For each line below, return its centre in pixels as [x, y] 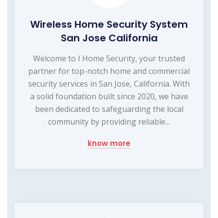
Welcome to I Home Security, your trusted [109, 58]
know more [109, 143]
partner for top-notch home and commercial [109, 71]
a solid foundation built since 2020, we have [109, 96]
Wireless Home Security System [109, 24]
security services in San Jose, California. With [109, 83]
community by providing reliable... [109, 121]
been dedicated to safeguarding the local [109, 109]
